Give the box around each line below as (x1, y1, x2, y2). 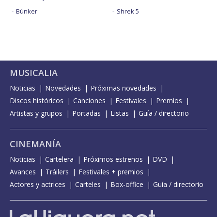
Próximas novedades (91, 83, 156, 93)
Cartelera (45, 154, 74, 164)
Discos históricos (10, 95, 63, 105)
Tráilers (46, 167, 69, 176)
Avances (10, 167, 36, 176)
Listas (110, 108, 129, 118)
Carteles (75, 179, 101, 189)
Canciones (73, 95, 106, 105)
